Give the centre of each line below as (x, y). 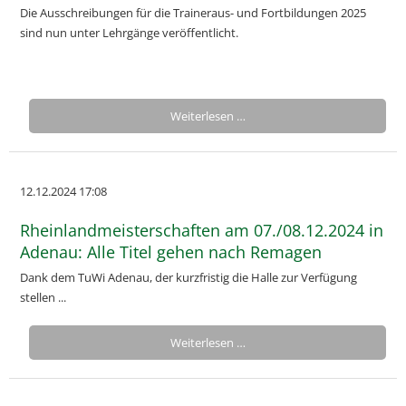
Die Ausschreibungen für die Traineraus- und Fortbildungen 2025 (193, 13)
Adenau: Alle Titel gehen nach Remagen (171, 252)
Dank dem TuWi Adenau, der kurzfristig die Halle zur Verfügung (188, 277)
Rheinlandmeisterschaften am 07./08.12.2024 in (202, 230)
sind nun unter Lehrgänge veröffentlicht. (129, 33)
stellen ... (43, 297)
